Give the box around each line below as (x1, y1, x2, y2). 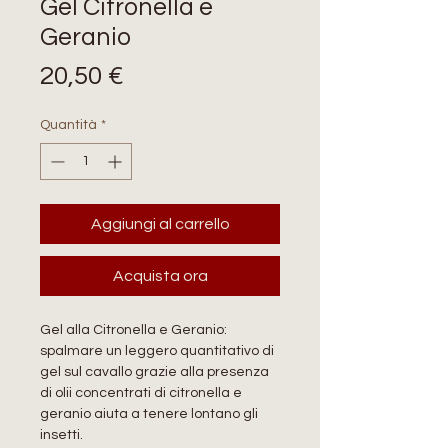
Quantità (40, 117, 97, 132)
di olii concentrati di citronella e (40, 385, 242, 400)
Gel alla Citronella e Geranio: (40, 322, 227, 337)
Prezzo (123, 61, 204, 88)
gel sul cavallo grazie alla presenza (40, 364, 269, 379)
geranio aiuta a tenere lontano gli (40, 406, 258, 421)
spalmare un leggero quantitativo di (40, 343, 274, 358)
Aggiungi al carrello (90, 215, 230, 232)
